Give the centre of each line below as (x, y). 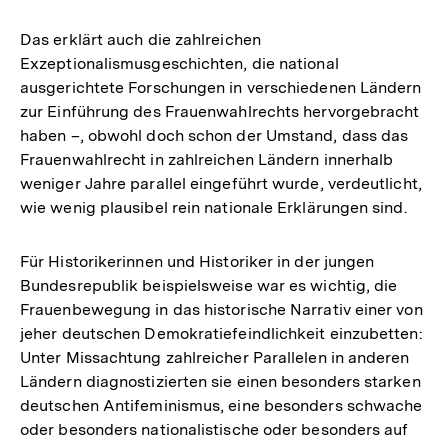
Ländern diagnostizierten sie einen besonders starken (220, 381)
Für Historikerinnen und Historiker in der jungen (197, 261)
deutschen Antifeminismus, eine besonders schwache (221, 405)
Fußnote (399, 60)
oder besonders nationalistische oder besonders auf (214, 429)
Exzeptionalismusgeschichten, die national (179, 63)
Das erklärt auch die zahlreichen (140, 39)
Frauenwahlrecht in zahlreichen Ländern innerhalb (207, 159)
